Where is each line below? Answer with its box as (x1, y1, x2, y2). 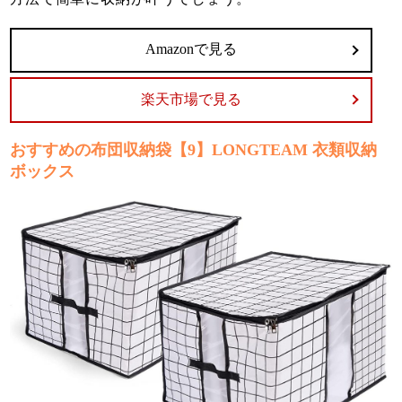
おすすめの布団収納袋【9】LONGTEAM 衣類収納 (10, 140, 378, 159)
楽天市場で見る (141, 91, 242, 107)
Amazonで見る (145, 41, 238, 57)
